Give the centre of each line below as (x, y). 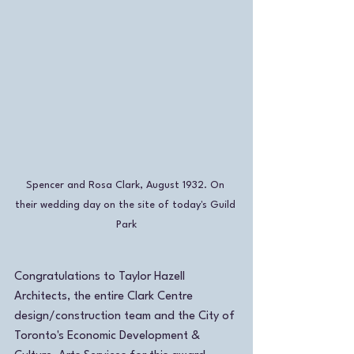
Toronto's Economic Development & (109, 336)
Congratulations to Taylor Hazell (101, 277)
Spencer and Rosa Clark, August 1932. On (126, 185)
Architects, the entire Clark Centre (105, 296)
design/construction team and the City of (126, 316)
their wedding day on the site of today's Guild (126, 205)
